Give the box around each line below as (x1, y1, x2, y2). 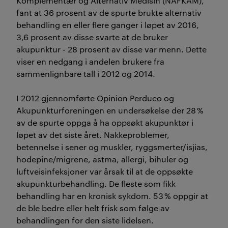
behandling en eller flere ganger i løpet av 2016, (16, 19, 199, 31)
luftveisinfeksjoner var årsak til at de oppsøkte (16, 166, 193, 177)
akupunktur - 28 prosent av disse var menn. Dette (16, 44, 207, 55)
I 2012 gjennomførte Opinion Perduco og (16, 93, 174, 104)
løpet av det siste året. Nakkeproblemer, (16, 129, 169, 140)
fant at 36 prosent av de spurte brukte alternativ (16, 7, 202, 18)
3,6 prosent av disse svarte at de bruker (16, 32, 168, 43)
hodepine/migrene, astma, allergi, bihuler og (16, 154, 188, 165)
